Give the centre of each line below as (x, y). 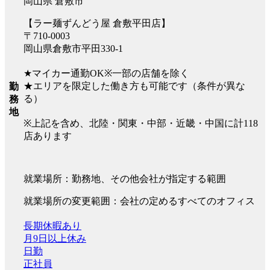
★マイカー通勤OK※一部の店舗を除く (106, 73)
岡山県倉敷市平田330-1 (73, 48)
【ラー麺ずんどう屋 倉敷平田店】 (97, 23)
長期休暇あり (52, 225)
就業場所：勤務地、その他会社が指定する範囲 (125, 178)
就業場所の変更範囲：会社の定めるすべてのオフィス (139, 201)
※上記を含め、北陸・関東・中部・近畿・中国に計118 (141, 123)
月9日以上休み (55, 238)
